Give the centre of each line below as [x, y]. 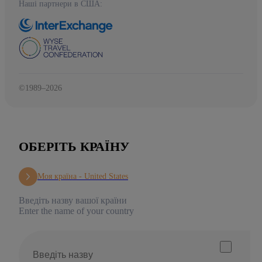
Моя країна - [61, 176]
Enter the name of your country [76, 211]
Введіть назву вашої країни [73, 200]
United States [106, 176]
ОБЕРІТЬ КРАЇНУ [74, 146]
